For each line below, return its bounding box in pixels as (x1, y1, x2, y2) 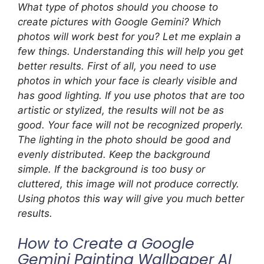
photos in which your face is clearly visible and (18, 74, 237, 87)
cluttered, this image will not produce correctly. (18, 177, 239, 190)
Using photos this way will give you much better (18, 192, 244, 204)
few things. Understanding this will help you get (18, 45, 243, 57)
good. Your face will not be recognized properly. (18, 118, 243, 131)
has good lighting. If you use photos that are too (18, 89, 245, 101)
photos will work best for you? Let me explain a (18, 30, 241, 42)
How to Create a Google (18, 233, 194, 255)
